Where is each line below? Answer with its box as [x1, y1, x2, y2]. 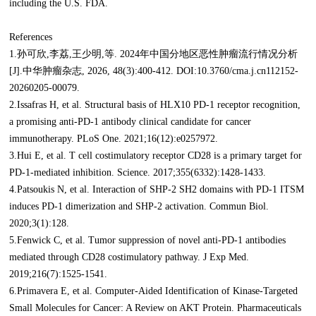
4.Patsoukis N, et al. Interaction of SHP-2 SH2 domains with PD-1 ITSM [9, 184, 305, 195]
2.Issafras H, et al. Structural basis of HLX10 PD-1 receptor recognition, [9, 99, 301, 111]
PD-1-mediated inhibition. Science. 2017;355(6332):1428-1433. [9, 167, 267, 178]
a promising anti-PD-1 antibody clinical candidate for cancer [9, 116, 252, 128]
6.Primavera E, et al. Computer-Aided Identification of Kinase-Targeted [9, 286, 298, 297]
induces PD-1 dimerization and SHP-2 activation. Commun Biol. [9, 201, 269, 212]
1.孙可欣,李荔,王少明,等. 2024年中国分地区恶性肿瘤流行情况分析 [9, 49, 298, 60]
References [9, 32, 53, 43]
